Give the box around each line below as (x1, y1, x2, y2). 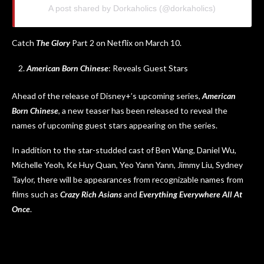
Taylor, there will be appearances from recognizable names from (12, 174, 243, 184)
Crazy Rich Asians (60, 189, 122, 199)
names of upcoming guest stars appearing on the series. (12, 120, 217, 130)
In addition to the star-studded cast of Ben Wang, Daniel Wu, (12, 144, 236, 155)
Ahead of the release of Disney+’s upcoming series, (12, 90, 202, 101)
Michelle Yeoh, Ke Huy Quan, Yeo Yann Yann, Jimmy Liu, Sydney (12, 159, 243, 170)
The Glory (36, 37, 70, 48)
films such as (12, 189, 60, 199)
